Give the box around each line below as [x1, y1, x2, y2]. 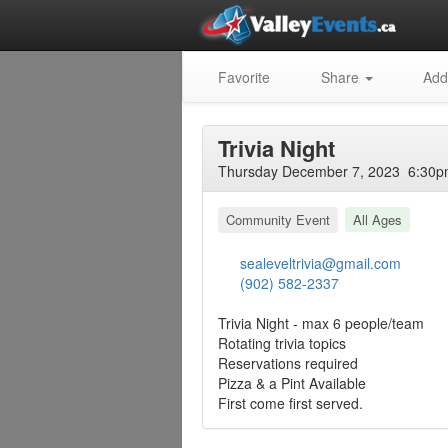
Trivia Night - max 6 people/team [218, 313, 424, 333]
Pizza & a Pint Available [218, 373, 366, 393]
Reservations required [218, 353, 358, 373]
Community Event [225, 210, 330, 229]
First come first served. [218, 393, 363, 413]
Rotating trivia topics [218, 333, 346, 353]
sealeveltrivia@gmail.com [240, 253, 402, 273]
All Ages [352, 210, 402, 229]
